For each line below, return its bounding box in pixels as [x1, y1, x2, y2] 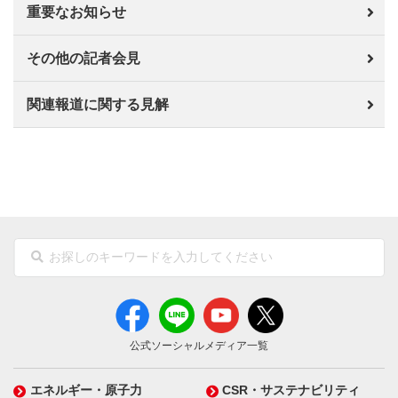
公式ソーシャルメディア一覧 [130, 339, 268, 352]
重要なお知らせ [27, 4, 126, 20]
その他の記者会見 [27, 51, 140, 66]
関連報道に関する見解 [27, 97, 169, 112]
